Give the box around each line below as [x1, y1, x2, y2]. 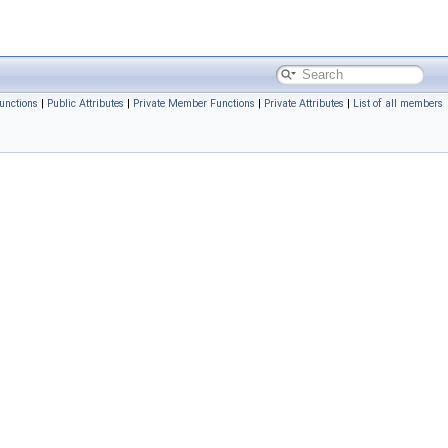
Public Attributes [47, 97, 124, 110]
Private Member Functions [133, 97, 255, 110]
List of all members [353, 97, 443, 110]
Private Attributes [264, 97, 344, 110]
